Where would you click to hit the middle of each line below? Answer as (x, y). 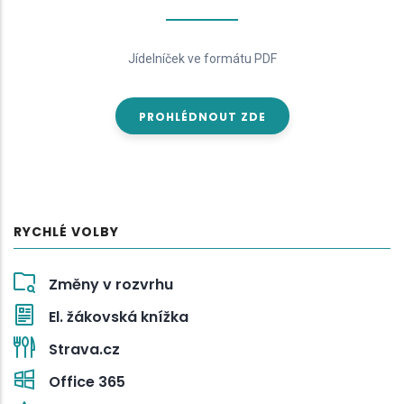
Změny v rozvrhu (111, 284)
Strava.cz (84, 349)
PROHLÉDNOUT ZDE (202, 116)
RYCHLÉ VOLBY (66, 231)
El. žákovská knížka (119, 317)
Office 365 (87, 381)
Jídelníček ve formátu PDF (202, 58)
